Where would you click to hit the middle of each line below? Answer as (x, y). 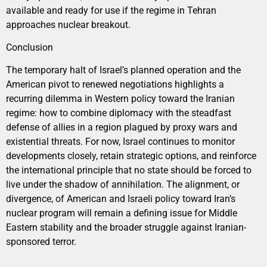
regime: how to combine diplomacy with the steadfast (119, 113)
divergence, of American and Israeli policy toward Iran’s (121, 199)
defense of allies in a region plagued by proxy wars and (122, 128)
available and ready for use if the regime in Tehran (111, 10)
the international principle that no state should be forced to (129, 170)
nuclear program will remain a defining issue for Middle (122, 213)
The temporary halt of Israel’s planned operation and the (123, 70)
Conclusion (30, 47)
